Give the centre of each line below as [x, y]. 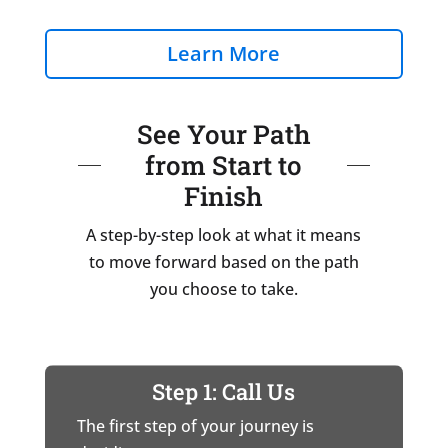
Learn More [224, 54]
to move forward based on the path [223, 262]
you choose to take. [223, 289]
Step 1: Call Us [224, 392]
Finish [224, 196]
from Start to [224, 165]
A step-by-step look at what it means [224, 235]
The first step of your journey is [195, 426]
